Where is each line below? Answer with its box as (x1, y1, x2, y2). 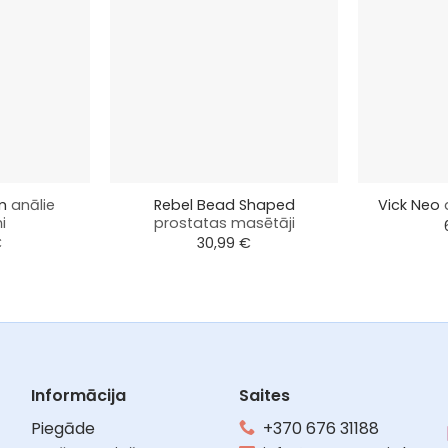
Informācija (30, 383, 126, 407)
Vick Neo (378, 195, 444, 216)
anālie (10, 194, 55, 215)
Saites (238, 383, 290, 407)
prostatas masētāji (153, 212, 295, 233)
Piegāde (30, 416, 95, 440)
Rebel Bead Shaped (153, 194, 295, 215)
